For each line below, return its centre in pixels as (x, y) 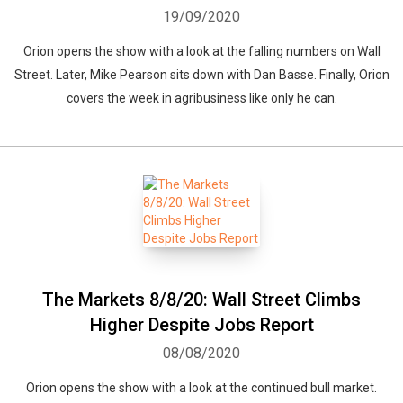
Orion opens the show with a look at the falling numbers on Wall (201, 51)
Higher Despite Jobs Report (201, 325)
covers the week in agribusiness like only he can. (201, 98)
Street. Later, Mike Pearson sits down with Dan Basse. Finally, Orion (201, 75)
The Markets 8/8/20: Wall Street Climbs (201, 300)
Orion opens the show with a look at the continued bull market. (201, 388)
